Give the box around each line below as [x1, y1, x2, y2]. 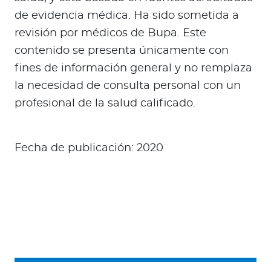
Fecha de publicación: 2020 [15, 143, 163, 154]
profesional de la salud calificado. [15, 98, 195, 109]
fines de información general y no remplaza [15, 63, 252, 74]
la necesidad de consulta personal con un [15, 80, 241, 92]
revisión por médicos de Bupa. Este [15, 28, 206, 39]
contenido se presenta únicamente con [15, 45, 229, 57]
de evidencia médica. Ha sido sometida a [15, 10, 239, 22]
